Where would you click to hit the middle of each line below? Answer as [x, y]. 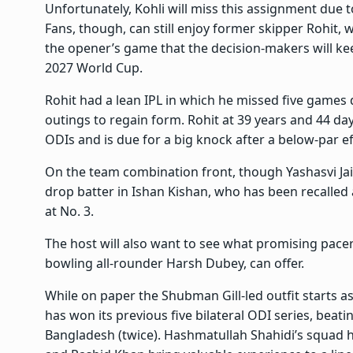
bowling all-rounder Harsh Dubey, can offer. [175, 264]
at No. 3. [69, 212]
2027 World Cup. [94, 68]
